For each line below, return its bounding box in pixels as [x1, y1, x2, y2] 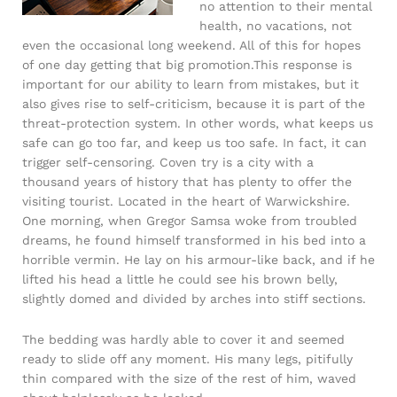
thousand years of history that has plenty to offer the [22, 175, 352, 189]
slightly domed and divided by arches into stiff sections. [22, 292, 366, 306]
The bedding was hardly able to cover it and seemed [22, 331, 345, 346]
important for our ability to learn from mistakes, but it [22, 77, 359, 91]
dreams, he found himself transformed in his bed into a [22, 233, 366, 247]
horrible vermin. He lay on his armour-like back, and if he [22, 253, 375, 267]
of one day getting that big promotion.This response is [22, 58, 352, 72]
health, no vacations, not [199, 19, 352, 33]
